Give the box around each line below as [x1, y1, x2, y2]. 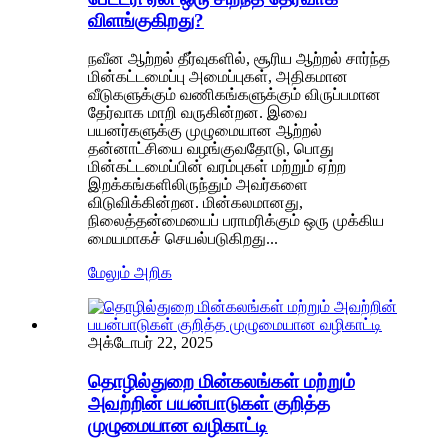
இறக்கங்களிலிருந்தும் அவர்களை [88, 176, 308, 194]
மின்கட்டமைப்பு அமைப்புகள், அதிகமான [88, 68, 348, 86]
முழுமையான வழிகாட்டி [88, 415, 268, 436]
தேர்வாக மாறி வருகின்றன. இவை [88, 104, 307, 122]
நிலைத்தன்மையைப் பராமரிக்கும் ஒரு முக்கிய [88, 212, 384, 230]
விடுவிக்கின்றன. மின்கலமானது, [88, 194, 303, 212]
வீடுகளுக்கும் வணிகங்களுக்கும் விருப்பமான [88, 86, 381, 104]
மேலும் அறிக [88, 264, 172, 282]
